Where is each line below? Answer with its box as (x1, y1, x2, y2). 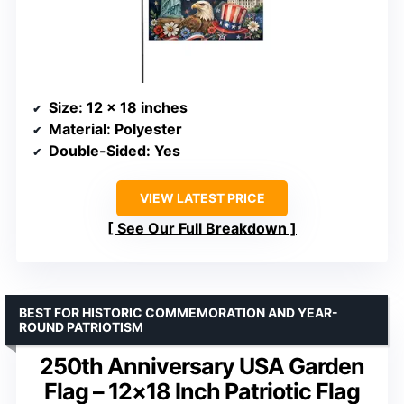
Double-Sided (49, 142, 146, 161)
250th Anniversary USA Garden (40, 353, 364, 381)
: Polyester (106, 120, 182, 139)
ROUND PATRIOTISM (19, 319, 143, 335)
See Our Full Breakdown (117, 219, 287, 238)
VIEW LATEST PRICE (139, 190, 265, 207)
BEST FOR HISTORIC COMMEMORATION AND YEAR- (19, 305, 338, 321)
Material (49, 120, 106, 139)
